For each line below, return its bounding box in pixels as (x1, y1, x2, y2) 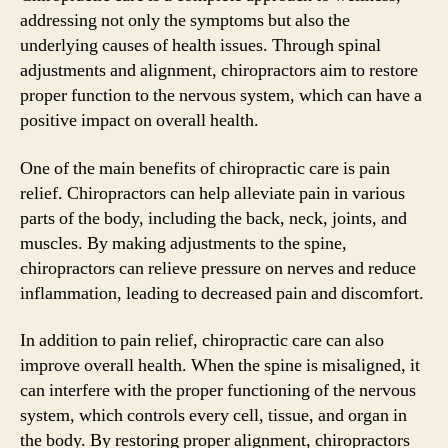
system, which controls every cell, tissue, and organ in (20, 404, 407, 427)
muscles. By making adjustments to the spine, (20, 231, 347, 255)
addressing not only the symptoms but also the (20, 9, 350, 32)
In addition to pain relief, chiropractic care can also (20, 329, 384, 352)
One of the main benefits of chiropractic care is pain (20, 156, 390, 180)
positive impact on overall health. (20, 109, 259, 132)
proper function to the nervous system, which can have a (20, 84, 422, 107)
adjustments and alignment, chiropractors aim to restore (20, 59, 418, 82)
